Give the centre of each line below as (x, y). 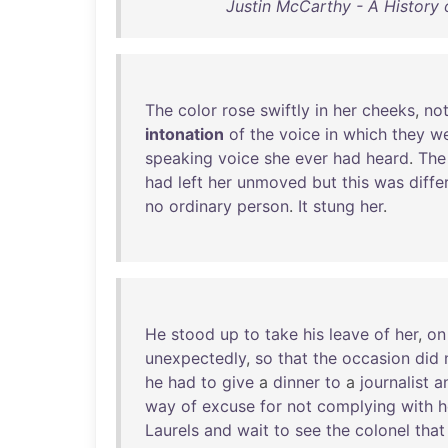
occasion (376, 358)
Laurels (172, 430)
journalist (394, 382)
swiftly (285, 110)
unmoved (272, 182)
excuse (228, 406)
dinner (296, 382)
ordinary (200, 206)
